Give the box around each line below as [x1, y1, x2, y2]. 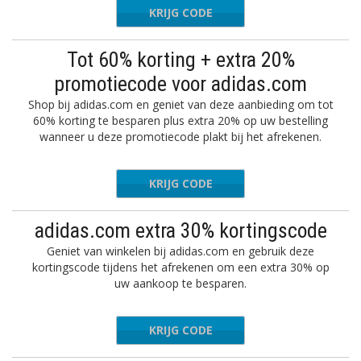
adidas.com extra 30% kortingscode [34, 218, 327, 243]
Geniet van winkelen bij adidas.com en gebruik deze [47, 243, 314, 259]
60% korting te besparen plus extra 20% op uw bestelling [33, 113, 328, 128]
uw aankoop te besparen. [114, 276, 247, 291]
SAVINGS [189, 5, 235, 20]
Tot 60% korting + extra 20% [66, 48, 295, 72]
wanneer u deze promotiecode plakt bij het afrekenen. [39, 129, 322, 144]
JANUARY [187, 176, 235, 191]
